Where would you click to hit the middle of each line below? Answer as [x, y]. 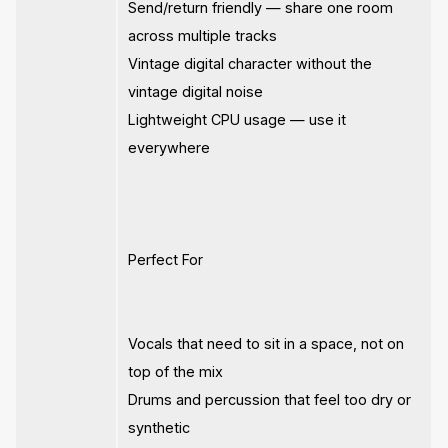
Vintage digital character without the [250, 64]
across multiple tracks [203, 36]
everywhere [169, 148]
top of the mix [176, 372]
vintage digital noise [196, 92]
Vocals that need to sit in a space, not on [266, 344]
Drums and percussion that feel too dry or [270, 400]
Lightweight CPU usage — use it [237, 120]
